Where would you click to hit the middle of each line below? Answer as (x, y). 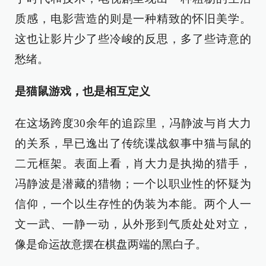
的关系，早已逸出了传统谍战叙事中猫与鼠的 (133, 143)
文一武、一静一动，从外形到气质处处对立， (133, 224)
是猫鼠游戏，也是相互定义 (83, 91)
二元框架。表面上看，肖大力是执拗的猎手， (133, 164)
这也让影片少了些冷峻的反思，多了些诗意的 (133, 39)
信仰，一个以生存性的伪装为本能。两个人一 (133, 204)
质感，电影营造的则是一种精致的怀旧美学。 (133, 19)
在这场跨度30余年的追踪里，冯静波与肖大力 (133, 123)
